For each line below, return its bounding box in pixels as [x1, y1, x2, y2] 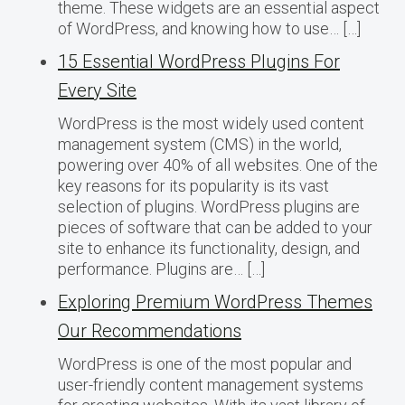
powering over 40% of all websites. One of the [58, 155, 378, 174]
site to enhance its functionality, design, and [58, 238, 360, 258]
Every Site [58, 79, 137, 101]
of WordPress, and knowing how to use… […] [58, 18, 361, 38]
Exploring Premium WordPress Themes [58, 290, 372, 313]
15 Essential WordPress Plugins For [58, 50, 340, 72]
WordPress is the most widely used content [58, 113, 364, 133]
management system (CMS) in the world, [58, 134, 342, 154]
